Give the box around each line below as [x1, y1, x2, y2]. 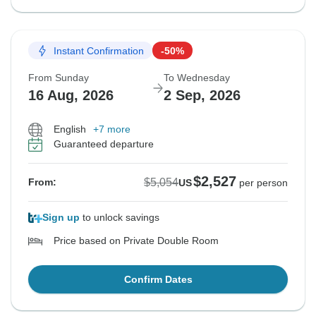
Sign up [42, 212, 80, 224]
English [54, 123, 86, 135]
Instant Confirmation [54, 44, 144, 56]
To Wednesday [164, 72, 230, 84]
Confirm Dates [123, 274, 193, 286]
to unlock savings [80, 212, 159, 224]
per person [239, 177, 288, 189]
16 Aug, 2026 [28, 87, 114, 104]
